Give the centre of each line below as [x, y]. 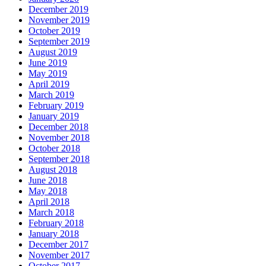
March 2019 [51, 94]
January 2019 [54, 116]
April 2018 [49, 201]
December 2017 [58, 244]
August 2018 [53, 169]
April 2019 [49, 84]
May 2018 [48, 191]
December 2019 [58, 9]
